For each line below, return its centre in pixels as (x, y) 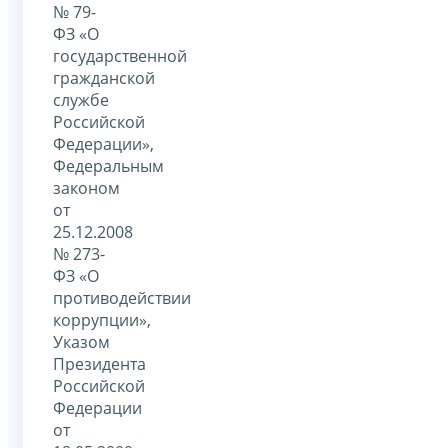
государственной (120, 55)
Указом (81, 341)
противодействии (122, 297)
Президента (99, 363)
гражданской (104, 77)
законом (86, 187)
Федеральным (108, 165)
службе (81, 99)
